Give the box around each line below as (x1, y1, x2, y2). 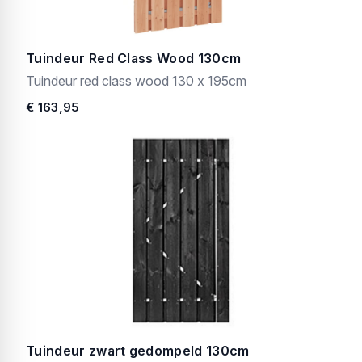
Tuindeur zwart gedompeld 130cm (26, 343, 250, 359)
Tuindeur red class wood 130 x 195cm (26, 73, 246, 89)
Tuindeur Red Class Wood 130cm (26, 50, 242, 66)
